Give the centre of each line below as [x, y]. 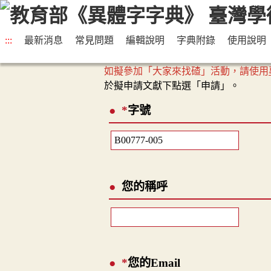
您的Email [154, 263]
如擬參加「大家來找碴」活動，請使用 [186, 71]
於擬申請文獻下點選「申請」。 [172, 86]
